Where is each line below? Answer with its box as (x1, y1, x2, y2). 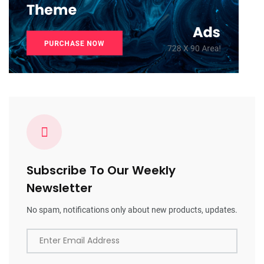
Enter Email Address (39, 235, 120, 246)
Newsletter (27, 180, 93, 196)
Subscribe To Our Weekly (27, 162, 176, 179)
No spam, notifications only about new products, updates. (27, 205, 237, 214)
